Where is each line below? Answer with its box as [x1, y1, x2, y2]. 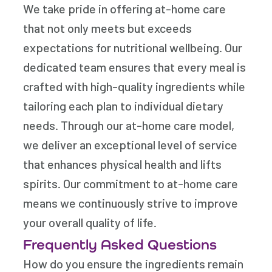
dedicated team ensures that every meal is [23, 59, 246, 75]
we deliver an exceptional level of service [23, 137, 238, 152]
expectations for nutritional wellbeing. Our [23, 40, 243, 55]
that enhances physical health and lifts [23, 157, 222, 172]
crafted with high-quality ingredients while [23, 79, 246, 94]
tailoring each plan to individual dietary [23, 98, 224, 114]
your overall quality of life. [23, 215, 157, 230]
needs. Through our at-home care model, [23, 118, 235, 133]
